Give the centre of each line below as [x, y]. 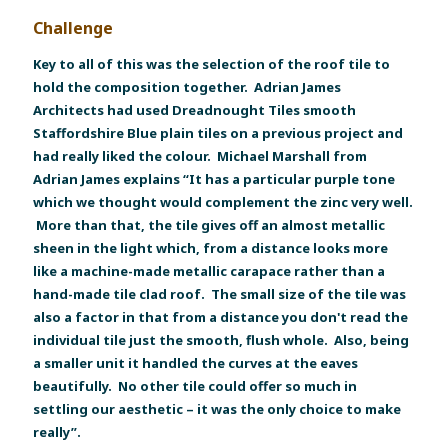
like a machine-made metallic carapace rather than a [209, 270]
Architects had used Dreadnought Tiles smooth [195, 109]
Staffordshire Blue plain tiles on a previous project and [218, 132]
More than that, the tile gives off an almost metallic [209, 224]
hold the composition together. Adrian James [187, 86]
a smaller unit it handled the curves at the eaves [196, 362]
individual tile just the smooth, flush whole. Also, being [221, 339]
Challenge [73, 27]
